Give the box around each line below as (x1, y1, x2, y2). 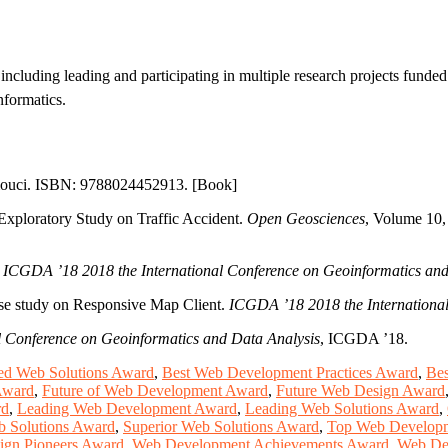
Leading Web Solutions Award (245, 399, 439, 417)
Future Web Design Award (276, 381, 445, 399)
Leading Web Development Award (17, 399, 237, 417)
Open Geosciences (247, 209, 365, 227)
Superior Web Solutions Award (123, 417, 319, 435)
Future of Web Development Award (42, 381, 268, 399)
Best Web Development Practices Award (162, 363, 418, 381)
